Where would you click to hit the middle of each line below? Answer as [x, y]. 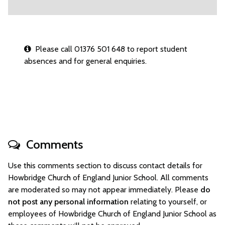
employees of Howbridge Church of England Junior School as [112, 214]
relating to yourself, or [168, 202]
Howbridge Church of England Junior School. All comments [108, 178]
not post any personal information [68, 202]
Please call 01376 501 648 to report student [109, 49]
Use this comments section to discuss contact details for [105, 165]
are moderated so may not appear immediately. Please [104, 190]
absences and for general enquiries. [85, 61]
